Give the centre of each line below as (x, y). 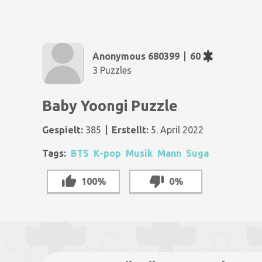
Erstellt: (130, 130)
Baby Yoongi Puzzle (110, 106)
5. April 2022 (176, 130)
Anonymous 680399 (136, 56)
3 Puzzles (112, 70)
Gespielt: (63, 130)
